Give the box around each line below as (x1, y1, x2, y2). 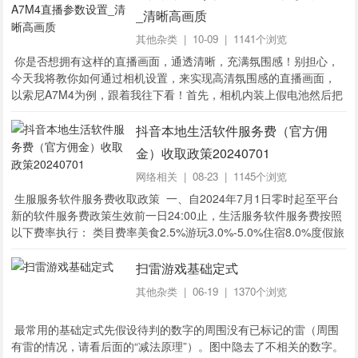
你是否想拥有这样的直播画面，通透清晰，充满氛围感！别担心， (11, 53, 340, 69)
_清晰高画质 (135, 6, 207, 25)
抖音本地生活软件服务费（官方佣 (135, 121, 328, 140)
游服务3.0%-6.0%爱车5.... (11, 241, 142, 257)
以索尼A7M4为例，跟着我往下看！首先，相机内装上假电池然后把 (11, 86, 344, 102)
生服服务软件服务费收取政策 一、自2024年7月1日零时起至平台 (11, 190, 340, 206)
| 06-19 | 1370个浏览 (177, 284, 287, 299)
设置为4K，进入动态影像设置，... (11, 120, 181, 136)
